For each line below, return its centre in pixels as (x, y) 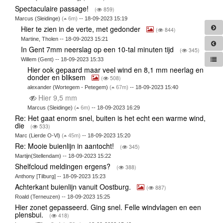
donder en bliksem (57, 77)
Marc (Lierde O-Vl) (38, 135)
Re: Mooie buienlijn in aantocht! (65, 146)
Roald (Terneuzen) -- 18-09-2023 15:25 (62, 196)
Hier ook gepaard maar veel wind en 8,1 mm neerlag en (115, 69)
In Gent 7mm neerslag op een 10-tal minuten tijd (99, 49)
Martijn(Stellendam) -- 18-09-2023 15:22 (63, 156)
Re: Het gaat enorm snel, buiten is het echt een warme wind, (110, 118)
